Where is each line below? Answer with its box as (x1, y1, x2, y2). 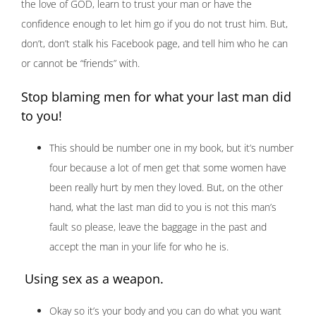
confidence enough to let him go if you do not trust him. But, (21, 17, 288, 31)
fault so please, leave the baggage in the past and (49, 220, 267, 234)
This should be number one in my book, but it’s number (49, 141, 293, 155)
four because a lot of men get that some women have (49, 161, 286, 175)
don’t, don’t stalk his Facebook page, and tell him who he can (21, 37, 288, 51)
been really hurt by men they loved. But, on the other (49, 181, 283, 195)
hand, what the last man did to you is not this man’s (49, 200, 276, 214)
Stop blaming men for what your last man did (21, 88, 291, 106)
